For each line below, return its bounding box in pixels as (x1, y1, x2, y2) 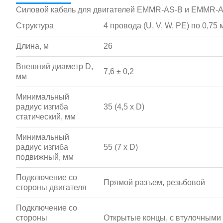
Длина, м (16, 42, 49, 50)
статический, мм (16, 112, 76, 121)
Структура (16, 21, 54, 30)
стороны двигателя (16, 183, 87, 192)
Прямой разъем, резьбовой (104, 178, 205, 187)
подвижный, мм (16, 153, 74, 161)
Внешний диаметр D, (16, 62, 93, 71)
